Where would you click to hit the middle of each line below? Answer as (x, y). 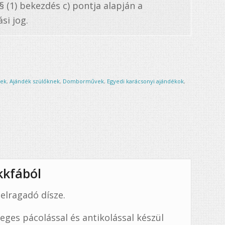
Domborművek (84, 81)
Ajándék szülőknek (35, 81)
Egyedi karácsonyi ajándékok (146, 81)
